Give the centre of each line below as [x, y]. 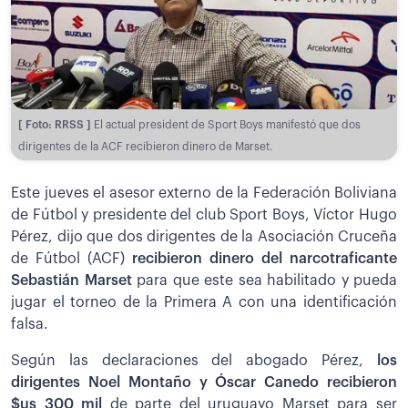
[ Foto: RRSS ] [56, 124]
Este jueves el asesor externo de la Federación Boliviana [204, 193]
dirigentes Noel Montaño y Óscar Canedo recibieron [204, 382]
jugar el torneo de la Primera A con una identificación [204, 302]
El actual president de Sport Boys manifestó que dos [227, 124]
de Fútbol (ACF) [71, 258]
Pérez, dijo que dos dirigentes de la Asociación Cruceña [204, 236]
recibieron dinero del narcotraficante [265, 258]
